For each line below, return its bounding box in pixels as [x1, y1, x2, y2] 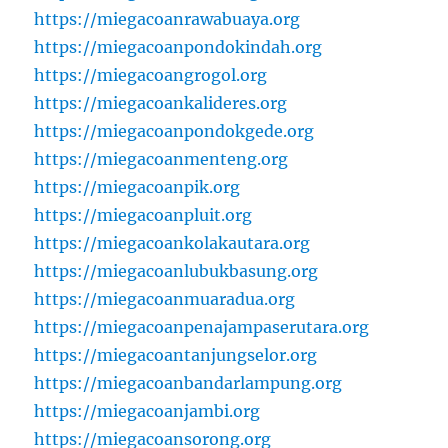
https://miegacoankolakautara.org [34, 233, 311, 254]
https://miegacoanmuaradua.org [34, 289, 296, 310]
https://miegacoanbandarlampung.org [34, 373, 343, 394]
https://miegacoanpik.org [34, 177, 241, 198]
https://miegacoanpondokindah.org [34, 37, 323, 58]
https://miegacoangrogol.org [34, 65, 268, 86]
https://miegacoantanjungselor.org [34, 345, 318, 366]
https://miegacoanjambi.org [34, 401, 261, 422]
